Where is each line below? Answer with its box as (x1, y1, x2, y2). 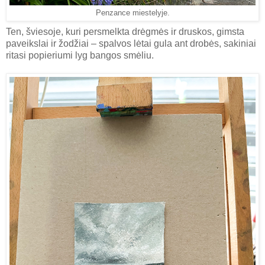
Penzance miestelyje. (95, 9, 170, 18)
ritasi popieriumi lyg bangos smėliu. (6, 50, 156, 61)
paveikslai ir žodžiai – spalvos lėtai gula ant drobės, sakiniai (6, 38, 256, 49)
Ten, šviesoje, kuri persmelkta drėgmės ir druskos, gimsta (6, 27, 244, 37)
